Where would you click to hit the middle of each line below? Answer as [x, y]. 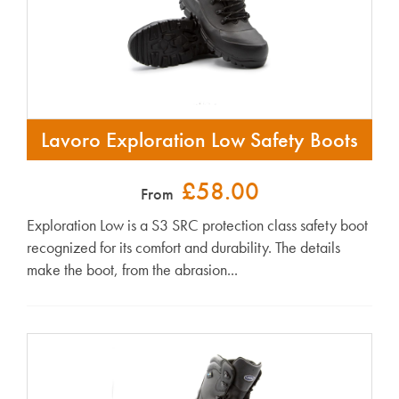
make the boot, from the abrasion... [132, 270]
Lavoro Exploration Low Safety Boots [199, 140]
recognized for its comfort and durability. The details [183, 248]
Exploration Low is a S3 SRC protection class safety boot [197, 225]
